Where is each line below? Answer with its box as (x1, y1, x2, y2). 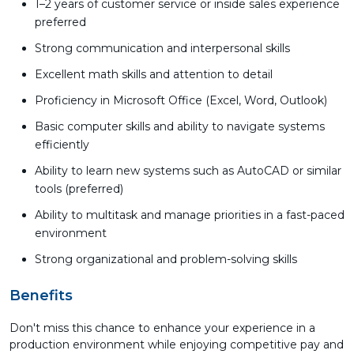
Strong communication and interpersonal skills (35, 41, 290, 55)
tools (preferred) (35, 182, 123, 196)
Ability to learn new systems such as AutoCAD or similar (35, 164, 341, 178)
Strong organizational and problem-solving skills (35, 252, 297, 266)
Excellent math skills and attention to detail (35, 67, 273, 81)
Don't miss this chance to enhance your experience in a (9, 321, 315, 335)
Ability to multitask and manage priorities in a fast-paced (35, 208, 345, 222)
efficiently (35, 137, 89, 152)
